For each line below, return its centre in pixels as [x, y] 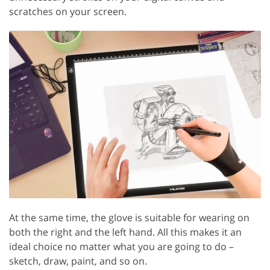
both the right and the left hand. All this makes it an [125, 232]
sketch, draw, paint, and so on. [78, 261]
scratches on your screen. [68, 11]
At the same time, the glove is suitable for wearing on [129, 218]
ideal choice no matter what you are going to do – [121, 247]
